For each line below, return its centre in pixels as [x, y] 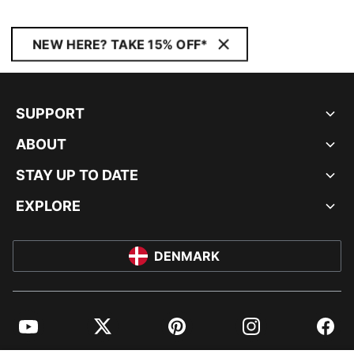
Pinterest [189, 332]
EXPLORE [48, 206]
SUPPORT [50, 113]
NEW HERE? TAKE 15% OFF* [120, 44]
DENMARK [186, 256]
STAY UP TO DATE [77, 175]
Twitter [109, 332]
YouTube [39, 332]
